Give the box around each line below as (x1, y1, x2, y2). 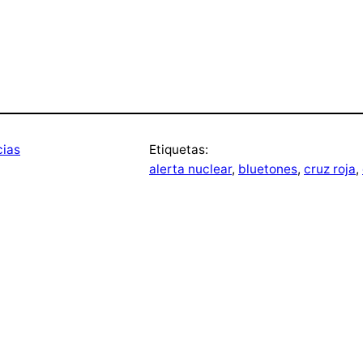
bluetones (238, 161, 297, 177)
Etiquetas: (149, 142, 208, 158)
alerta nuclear (149, 161, 232, 177)
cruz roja (304, 161, 356, 177)
